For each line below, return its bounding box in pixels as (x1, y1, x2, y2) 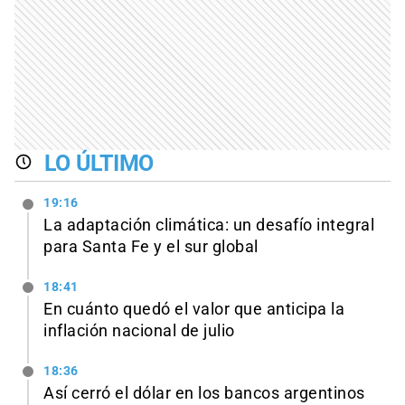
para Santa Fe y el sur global (43, 238, 259, 257)
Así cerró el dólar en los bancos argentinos (43, 384, 365, 403)
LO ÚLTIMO (43, 149, 155, 176)
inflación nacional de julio (43, 322, 235, 341)
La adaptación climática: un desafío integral (43, 216, 374, 235)
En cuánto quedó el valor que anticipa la (43, 300, 344, 319)
